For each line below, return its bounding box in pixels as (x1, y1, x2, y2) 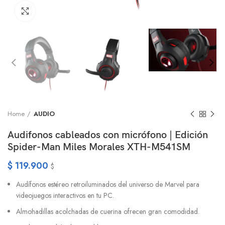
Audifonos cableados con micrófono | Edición (8, 129, 208, 142)
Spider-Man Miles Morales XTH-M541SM (8, 141, 190, 154)
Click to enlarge (35, 6, 85, 16)
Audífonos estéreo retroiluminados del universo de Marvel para (16, 179, 199, 190)
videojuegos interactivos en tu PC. (16, 190, 114, 201)
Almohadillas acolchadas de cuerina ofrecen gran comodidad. (16, 206, 199, 217)
